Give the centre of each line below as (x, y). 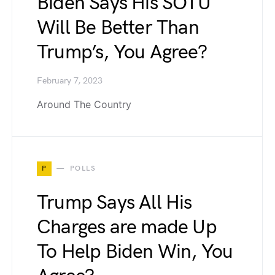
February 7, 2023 (70, 81)
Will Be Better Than (118, 28)
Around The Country (84, 104)
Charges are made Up (127, 227)
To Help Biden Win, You (135, 252)
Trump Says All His (114, 203)
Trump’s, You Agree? (122, 52)
